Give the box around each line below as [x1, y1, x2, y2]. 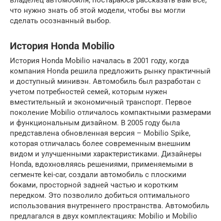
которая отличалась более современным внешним [10, 139, 190, 148]
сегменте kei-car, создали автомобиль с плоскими [10, 170, 186, 180]
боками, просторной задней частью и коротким [10, 181, 178, 190]
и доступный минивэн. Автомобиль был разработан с [10, 77, 201, 86]
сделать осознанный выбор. [10, 16, 111, 26]
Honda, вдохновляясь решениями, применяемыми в [10, 160, 193, 169]
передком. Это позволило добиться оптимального [10, 191, 190, 200]
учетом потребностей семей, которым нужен [10, 87, 167, 97]
